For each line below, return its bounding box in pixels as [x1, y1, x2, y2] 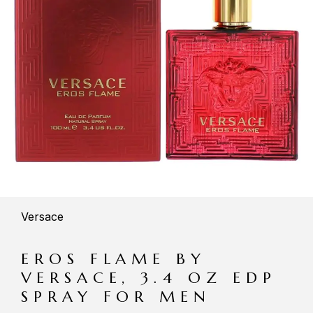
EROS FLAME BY [21, 249, 206, 269]
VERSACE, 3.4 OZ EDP [21, 268, 277, 288]
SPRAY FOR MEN [21, 287, 211, 307]
